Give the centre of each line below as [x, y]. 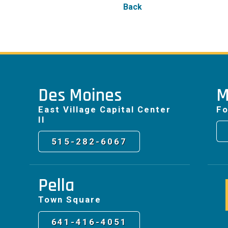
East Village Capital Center [105, 109]
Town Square [70, 200]
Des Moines [80, 95]
